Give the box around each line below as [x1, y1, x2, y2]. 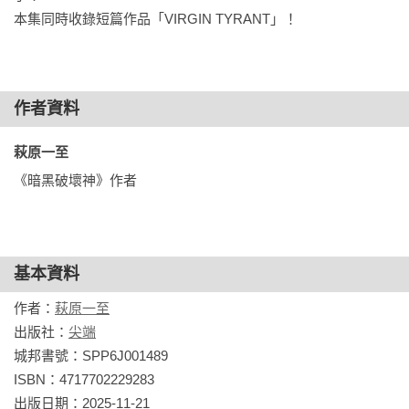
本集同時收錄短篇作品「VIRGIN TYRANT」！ [14, 11, 298, 26]
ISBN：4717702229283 [14, 372, 154, 387]
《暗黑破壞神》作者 [14, 173, 137, 188]
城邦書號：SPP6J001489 [14, 348, 168, 363]
